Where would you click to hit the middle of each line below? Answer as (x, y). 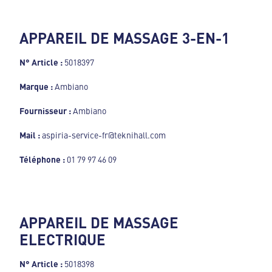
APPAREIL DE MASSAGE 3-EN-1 (124, 38)
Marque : (37, 87)
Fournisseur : (45, 111)
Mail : (30, 135)
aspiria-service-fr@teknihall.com (103, 135)
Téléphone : (42, 159)
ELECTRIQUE (63, 240)
